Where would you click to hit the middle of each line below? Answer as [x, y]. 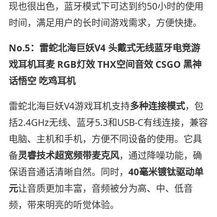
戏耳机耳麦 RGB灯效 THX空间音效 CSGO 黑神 [105, 64]
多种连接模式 [157, 106]
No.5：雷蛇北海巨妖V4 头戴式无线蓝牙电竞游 [104, 48]
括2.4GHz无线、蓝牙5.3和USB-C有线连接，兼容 [108, 122]
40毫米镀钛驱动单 [166, 172]
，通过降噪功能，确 [160, 155]
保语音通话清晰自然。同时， [68, 172]
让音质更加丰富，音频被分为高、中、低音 [105, 188]
